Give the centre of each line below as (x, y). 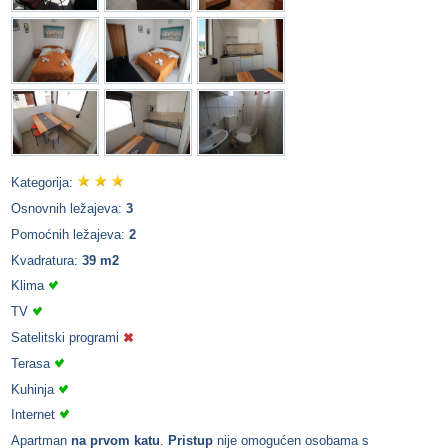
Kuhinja (34, 389)
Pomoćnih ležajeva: (70, 234)
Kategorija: (44, 183)
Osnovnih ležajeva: (68, 209)
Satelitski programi (67, 337)
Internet (35, 415)
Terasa (32, 363)
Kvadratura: (46, 260)
